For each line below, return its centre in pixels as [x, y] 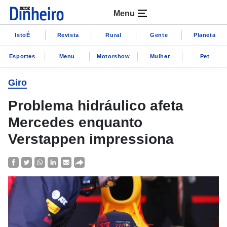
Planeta [204, 35]
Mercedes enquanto [75, 122]
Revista [68, 35]
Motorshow [113, 56]
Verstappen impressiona [91, 139]
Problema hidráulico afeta [96, 106]
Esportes [22, 56]
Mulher [160, 56]
